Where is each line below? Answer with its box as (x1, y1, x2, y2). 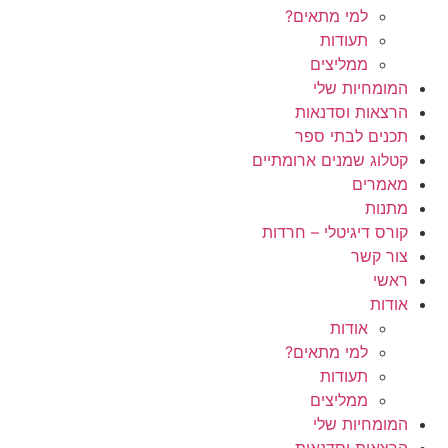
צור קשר (351, 246, 408, 267)
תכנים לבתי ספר (295, 126, 408, 147)
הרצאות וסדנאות (295, 102, 408, 123)
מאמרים (352, 174, 408, 195)
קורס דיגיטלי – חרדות (262, 222, 408, 243)
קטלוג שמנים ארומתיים (252, 150, 408, 171)
